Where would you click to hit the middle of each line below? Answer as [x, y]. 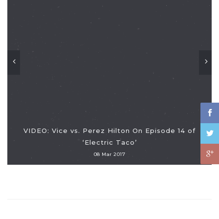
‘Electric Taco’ [109, 142]
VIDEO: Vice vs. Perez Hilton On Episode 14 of [109, 131]
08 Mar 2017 [109, 154]
